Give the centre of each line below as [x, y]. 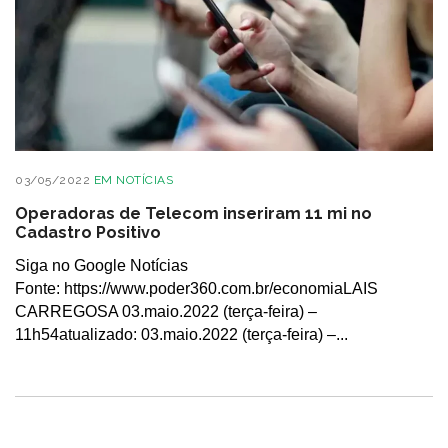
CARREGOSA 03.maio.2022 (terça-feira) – [166, 311]
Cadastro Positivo [88, 232]
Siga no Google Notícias [101, 265]
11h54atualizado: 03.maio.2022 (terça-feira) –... [181, 334]
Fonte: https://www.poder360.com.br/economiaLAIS [196, 288]
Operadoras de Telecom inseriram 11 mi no [193, 213]
